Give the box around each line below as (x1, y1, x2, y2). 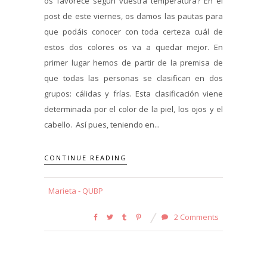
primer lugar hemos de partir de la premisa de (44, 57, 223, 68)
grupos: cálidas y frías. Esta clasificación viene (44, 88, 223, 99)
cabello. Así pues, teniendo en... (44, 119, 160, 130)
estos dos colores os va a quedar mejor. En (44, 42, 223, 52)
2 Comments (172, 211, 219, 222)
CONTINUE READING (44, 153, 127, 162)
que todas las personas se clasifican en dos (44, 73, 223, 83)
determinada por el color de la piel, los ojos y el (44, 104, 223, 114)
